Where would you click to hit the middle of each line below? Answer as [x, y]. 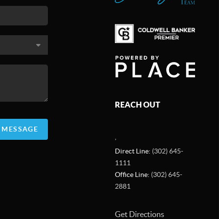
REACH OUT [137, 104]
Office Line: [133, 174]
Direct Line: [133, 151]
